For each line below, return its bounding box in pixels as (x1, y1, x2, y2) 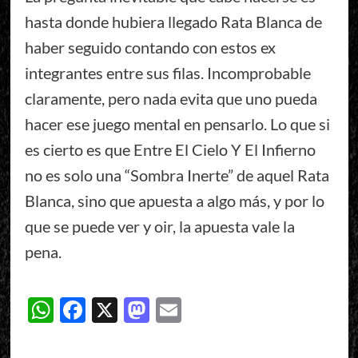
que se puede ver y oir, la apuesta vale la (24, 217, 295, 237)
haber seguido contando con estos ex (24, 38, 276, 58)
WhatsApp (53, 293, 174, 325)
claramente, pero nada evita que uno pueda (24, 89, 317, 109)
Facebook (85, 293, 195, 325)
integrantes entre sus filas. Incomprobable (24, 63, 311, 83)
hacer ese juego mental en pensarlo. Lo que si (24, 114, 330, 134)
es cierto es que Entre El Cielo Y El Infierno (24, 140, 316, 160)
